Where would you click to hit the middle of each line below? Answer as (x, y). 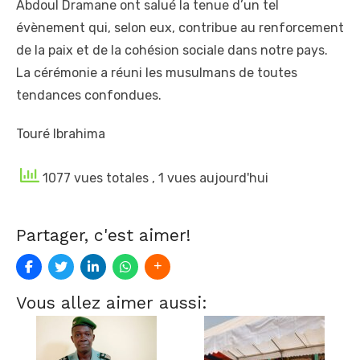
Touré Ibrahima (61, 133)
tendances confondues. (89, 95)
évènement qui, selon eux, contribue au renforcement (180, 27)
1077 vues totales (96, 178)
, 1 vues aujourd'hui (210, 178)
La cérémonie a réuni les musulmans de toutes (157, 72)
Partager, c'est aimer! (103, 235)
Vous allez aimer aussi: (112, 302)
